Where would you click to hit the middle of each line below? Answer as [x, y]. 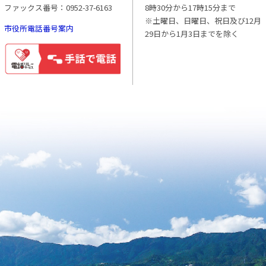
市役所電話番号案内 [39, 28]
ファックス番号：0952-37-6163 [58, 7]
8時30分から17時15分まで [190, 7]
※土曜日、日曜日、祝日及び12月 [203, 20]
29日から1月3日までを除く [192, 33]
